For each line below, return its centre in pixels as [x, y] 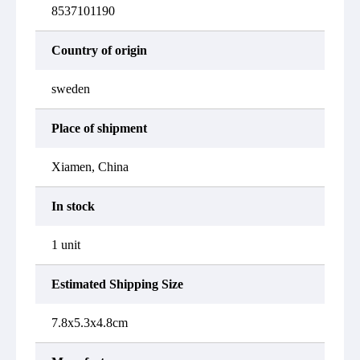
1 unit [66, 245]
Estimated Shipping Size [117, 284]
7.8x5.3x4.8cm [90, 323]
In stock [73, 206]
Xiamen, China [90, 167]
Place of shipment [99, 128]
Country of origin [99, 50]
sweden [71, 89]
